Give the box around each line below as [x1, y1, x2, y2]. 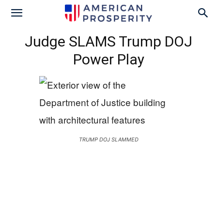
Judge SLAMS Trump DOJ [25, 33, 192, 50]
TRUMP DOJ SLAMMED [78, 136, 139, 143]
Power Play [73, 51, 144, 68]
